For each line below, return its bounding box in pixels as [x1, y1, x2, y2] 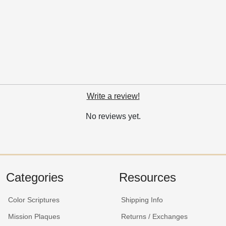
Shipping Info [121, 195, 163, 204]
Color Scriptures [8, 195, 60, 204]
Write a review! [86, 92, 140, 101]
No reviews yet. [85, 112, 141, 121]
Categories [6, 170, 64, 184]
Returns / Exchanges [121, 212, 188, 220]
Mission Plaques [8, 212, 60, 220]
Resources [119, 170, 176, 184]
